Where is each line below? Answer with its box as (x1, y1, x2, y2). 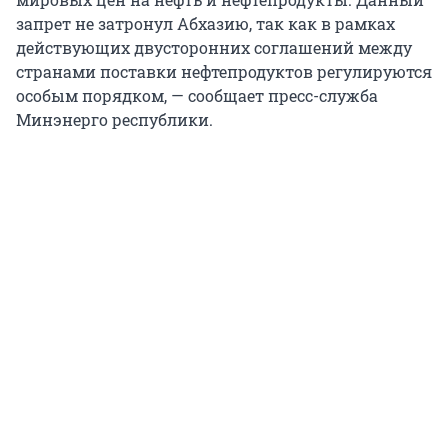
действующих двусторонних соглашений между (16, 37, 412, 59)
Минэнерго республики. (16, 109, 213, 131)
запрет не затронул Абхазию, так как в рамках (16, 13, 395, 35)
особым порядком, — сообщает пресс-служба (16, 85, 378, 107)
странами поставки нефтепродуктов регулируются (16, 61, 432, 83)
